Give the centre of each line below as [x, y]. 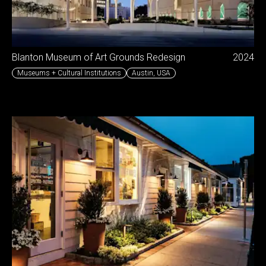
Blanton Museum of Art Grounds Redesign [99, 57]
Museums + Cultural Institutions [69, 73]
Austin [142, 73]
